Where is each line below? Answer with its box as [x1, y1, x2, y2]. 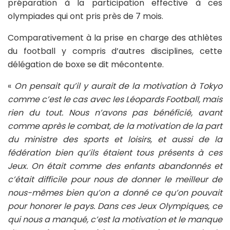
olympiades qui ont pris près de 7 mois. [8, 10, 163, 23]
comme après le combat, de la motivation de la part [8, 120, 222, 132]
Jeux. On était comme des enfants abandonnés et [8, 160, 222, 172]
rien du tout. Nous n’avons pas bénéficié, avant [8, 107, 222, 119]
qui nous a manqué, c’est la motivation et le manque [8, 214, 222, 226]
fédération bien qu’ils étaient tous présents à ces [8, 147, 222, 159]
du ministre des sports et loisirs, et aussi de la [8, 133, 222, 146]
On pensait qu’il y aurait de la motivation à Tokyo [14, 80, 223, 92]
